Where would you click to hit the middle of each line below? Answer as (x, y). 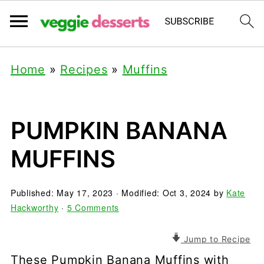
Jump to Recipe (216, 239)
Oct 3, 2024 (187, 193)
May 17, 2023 (85, 193)
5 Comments (93, 207)
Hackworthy (34, 207)
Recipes (84, 70)
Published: (34, 193)
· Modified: (138, 193)
